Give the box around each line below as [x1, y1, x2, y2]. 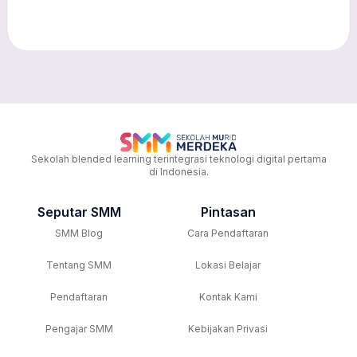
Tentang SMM [46, 259, 112, 272]
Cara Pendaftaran [187, 227, 269, 240]
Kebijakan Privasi [188, 323, 269, 335]
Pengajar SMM [45, 323, 113, 335]
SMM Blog [55, 227, 104, 240]
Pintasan [200, 204, 256, 221]
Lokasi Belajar [195, 259, 261, 272]
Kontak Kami [198, 291, 257, 304]
